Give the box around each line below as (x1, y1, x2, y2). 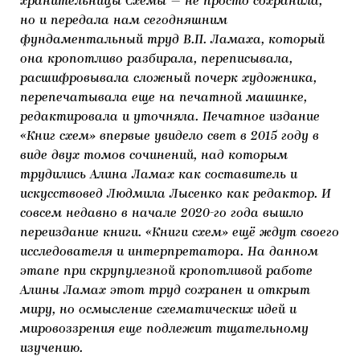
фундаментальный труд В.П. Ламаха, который (20, 34, 325, 47)
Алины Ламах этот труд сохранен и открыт (20, 284, 310, 297)
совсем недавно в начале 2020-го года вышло (20, 207, 304, 220)
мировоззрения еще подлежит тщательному (20, 323, 309, 336)
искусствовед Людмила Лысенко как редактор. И (20, 188, 331, 201)
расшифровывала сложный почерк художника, (20, 72, 317, 85)
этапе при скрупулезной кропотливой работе (20, 265, 313, 278)
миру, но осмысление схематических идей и (20, 304, 297, 317)
